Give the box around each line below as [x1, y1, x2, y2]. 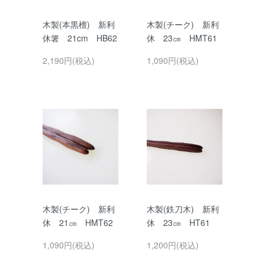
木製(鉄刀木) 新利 [147, 203, 219, 215]
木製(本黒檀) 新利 [43, 18, 115, 30]
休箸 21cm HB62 [43, 32, 117, 44]
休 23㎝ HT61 [147, 216, 210, 228]
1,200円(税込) [147, 239, 199, 251]
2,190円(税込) [43, 54, 95, 66]
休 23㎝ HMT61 [147, 32, 217, 44]
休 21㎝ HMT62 [43, 216, 113, 228]
